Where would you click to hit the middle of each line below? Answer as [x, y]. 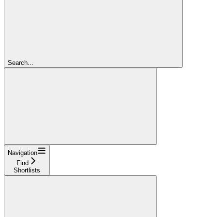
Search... [21, 62]
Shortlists [27, 170]
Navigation [23, 153]
